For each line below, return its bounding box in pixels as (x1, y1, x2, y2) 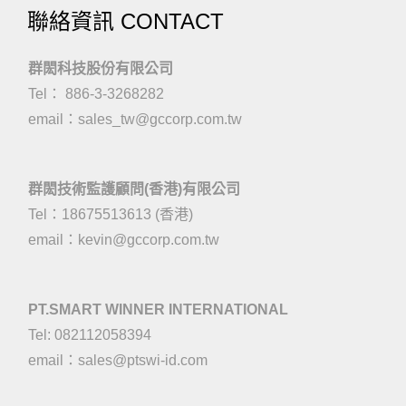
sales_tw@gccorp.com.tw (78, 111, 242, 127)
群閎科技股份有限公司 (28, 61, 173, 76)
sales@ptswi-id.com (78, 353, 208, 368)
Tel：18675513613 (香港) (28, 207, 193, 222)
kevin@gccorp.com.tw (78, 232, 219, 247)
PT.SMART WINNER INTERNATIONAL (28, 302, 288, 317)
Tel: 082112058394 (28, 327, 151, 343)
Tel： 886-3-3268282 (28, 86, 164, 101)
